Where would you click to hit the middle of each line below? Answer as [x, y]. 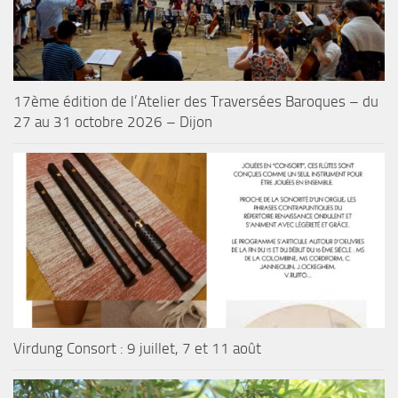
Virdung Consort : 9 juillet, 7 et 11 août [137, 348]
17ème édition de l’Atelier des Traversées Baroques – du [196, 101]
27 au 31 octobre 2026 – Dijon [113, 121]
